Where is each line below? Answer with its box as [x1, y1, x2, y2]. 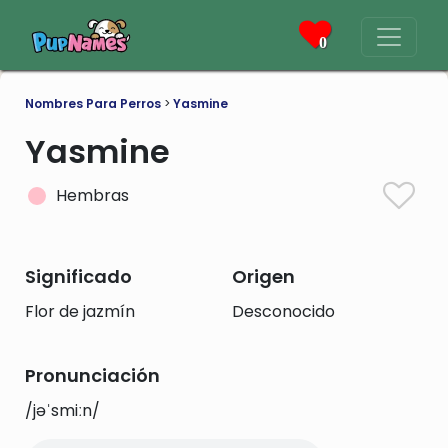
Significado [25, 264, 132, 289]
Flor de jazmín [25, 300, 135, 323]
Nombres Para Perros [25, 95, 161, 112]
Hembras [56, 184, 129, 207]
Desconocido [231, 300, 335, 323]
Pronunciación [25, 363, 160, 388]
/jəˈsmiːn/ [25, 399, 100, 422]
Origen [231, 264, 295, 289]
